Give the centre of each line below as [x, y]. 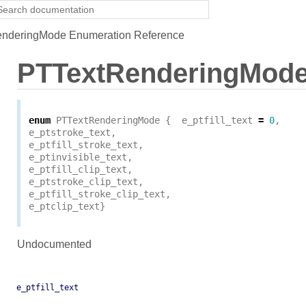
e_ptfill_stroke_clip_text [97, 194]
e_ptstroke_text [70, 133]
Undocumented [54, 245]
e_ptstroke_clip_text [83, 182]
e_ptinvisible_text [78, 157]
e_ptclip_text [64, 207]
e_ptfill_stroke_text [83, 145]
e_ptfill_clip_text [78, 170]
